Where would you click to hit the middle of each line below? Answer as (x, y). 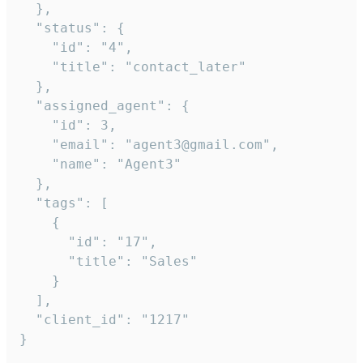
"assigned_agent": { (105, 105)
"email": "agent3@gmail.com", (149, 144)
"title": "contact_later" (133, 66)
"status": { (72, 28)
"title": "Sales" (109, 261)
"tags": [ (64, 203)
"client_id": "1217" (105, 319)
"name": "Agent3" (100, 164)
